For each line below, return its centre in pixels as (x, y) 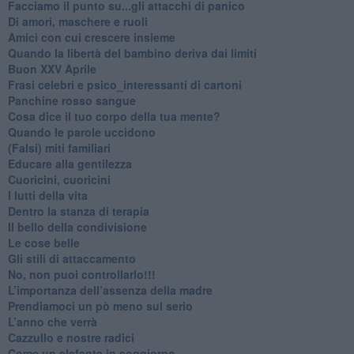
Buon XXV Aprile (52, 68)
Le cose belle (43, 242)
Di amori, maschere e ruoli (77, 21)
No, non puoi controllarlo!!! (81, 274)
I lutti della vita (47, 195)
